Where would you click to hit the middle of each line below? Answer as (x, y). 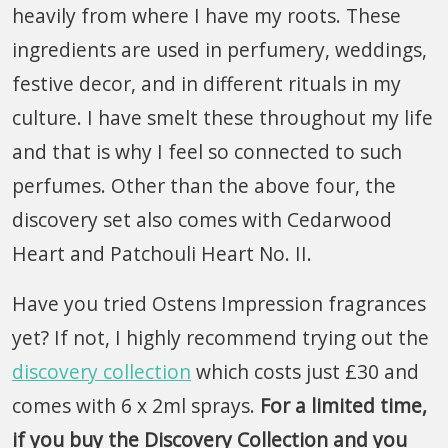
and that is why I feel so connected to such (207, 151)
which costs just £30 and (305, 371)
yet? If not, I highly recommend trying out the (220, 337)
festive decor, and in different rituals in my (206, 83)
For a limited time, (343, 405)
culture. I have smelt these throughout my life (222, 117)
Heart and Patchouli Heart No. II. (162, 253)
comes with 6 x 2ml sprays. (136, 405)
